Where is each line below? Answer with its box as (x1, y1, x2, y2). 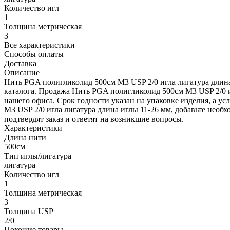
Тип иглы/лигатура (4, 151, 71, 160)
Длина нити (4, 132, 46, 142)
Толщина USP (4, 206, 53, 216)
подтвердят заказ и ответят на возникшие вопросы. (4, 114, 184, 123)
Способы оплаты (4, 49, 64, 59)
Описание (4, 68, 40, 77)
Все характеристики (4, 40, 75, 49)
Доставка (4, 59, 36, 68)
